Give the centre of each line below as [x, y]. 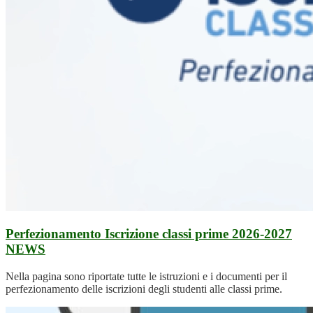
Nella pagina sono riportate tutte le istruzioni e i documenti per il [146, 276]
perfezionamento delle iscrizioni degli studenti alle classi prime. [144, 289]
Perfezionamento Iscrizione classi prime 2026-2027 [149, 234]
